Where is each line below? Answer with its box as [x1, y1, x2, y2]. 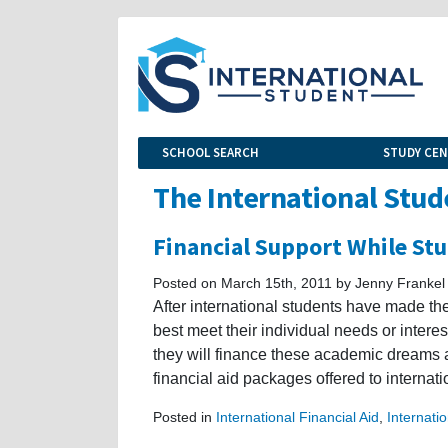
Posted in [153, 408, 216, 425]
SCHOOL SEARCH [162, 143, 259, 161]
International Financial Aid [216, 408, 379, 425]
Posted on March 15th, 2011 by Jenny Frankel [153, 274, 445, 291]
